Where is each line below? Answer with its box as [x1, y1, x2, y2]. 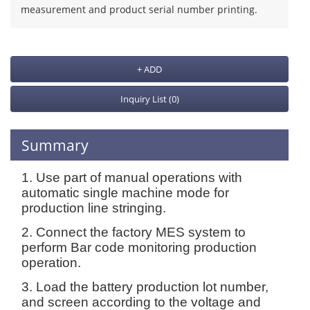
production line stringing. [21, 201, 166, 215]
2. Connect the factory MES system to [21, 225, 246, 239]
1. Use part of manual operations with [21, 170, 242, 185]
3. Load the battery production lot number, [21, 280, 268, 294]
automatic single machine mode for [21, 185, 229, 200]
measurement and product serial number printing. [21, 3, 257, 16]
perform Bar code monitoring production [21, 240, 257, 255]
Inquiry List [120, 93, 169, 105]
